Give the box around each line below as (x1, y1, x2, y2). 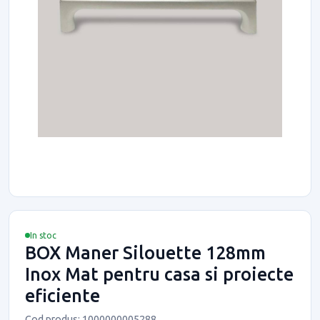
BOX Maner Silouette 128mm (25, 242, 266, 263)
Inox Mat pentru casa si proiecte (25, 264, 294, 284)
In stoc (30, 230, 56, 240)
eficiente (25, 285, 100, 306)
